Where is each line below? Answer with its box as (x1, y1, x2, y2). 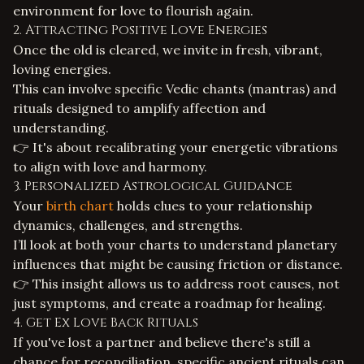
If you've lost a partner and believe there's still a (13, 334, 310, 350)
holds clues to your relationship (114, 197, 312, 214)
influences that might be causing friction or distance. (13, 256, 343, 272)
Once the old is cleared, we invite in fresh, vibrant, (13, 41, 323, 58)
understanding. (13, 119, 109, 136)
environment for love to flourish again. (13, 2, 253, 19)
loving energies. (13, 61, 111, 77)
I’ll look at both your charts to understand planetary (13, 236, 336, 253)
